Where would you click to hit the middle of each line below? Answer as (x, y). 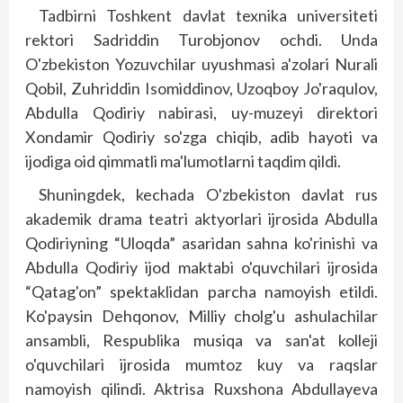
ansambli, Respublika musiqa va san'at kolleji (201, 340)
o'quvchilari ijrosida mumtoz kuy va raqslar (201, 364)
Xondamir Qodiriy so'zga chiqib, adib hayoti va (201, 137)
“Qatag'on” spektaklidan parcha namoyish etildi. (201, 291)
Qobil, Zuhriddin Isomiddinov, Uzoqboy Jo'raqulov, (201, 88)
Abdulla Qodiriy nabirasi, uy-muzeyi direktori (201, 112)
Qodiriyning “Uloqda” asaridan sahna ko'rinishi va (201, 243)
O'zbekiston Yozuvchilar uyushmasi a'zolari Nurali (201, 64)
